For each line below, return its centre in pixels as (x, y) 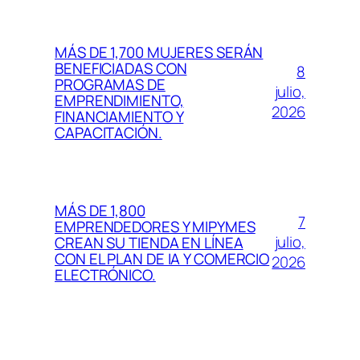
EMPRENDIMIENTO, (119, 100)
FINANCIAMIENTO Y (119, 116)
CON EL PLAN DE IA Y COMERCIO (162, 258)
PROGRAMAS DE (110, 84)
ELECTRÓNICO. (105, 274)
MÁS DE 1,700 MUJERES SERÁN (159, 52)
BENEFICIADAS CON (121, 68)
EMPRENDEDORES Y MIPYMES (155, 226)
